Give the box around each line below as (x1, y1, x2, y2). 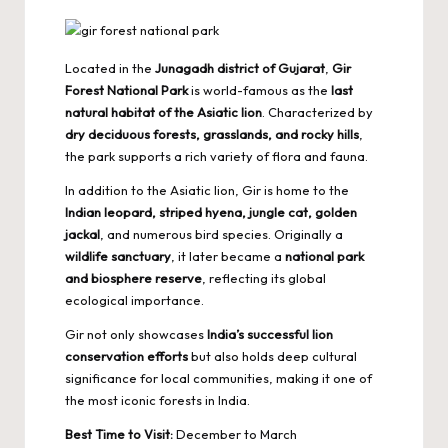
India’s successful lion (207, 326, 333, 343)
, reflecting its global (202, 270, 326, 287)
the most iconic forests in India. (65, 392, 250, 409)
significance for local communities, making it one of (65, 370, 372, 387)
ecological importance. (65, 292, 204, 309)
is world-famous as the (188, 82, 331, 99)
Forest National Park (65, 82, 188, 99)
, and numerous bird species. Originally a (100, 226, 343, 243)
